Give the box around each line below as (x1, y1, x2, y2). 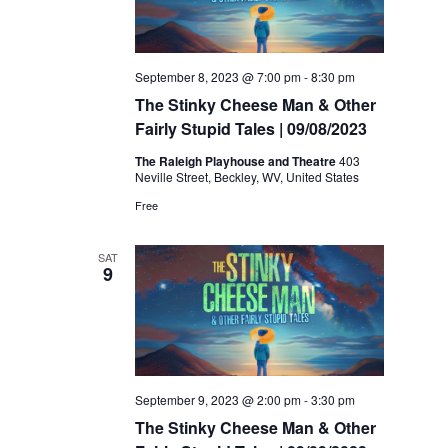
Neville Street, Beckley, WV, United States (135, 168, 360, 186)
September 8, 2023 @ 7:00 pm (135, 68, 302, 86)
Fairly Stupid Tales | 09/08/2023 (135, 117, 368, 141)
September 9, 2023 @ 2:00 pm (135, 390, 302, 408)
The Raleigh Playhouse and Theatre (135, 152, 340, 171)
